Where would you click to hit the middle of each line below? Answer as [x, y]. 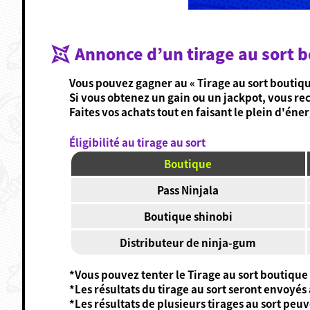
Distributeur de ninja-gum [188, 242]
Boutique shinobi [188, 216]
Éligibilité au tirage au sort [137, 142]
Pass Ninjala [188, 189]
